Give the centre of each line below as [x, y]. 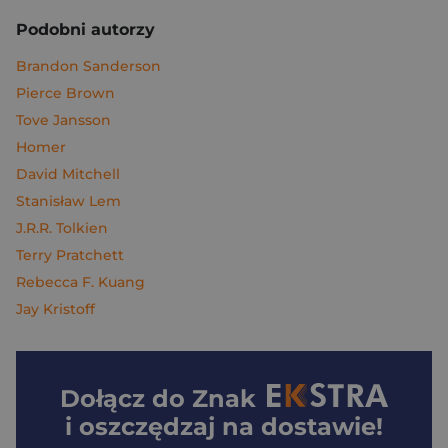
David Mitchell [68, 174]
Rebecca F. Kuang [80, 282]
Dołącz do [126, 398]
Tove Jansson [63, 120]
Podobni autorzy [85, 29]
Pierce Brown [65, 93]
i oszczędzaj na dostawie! [224, 426]
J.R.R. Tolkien [62, 228]
